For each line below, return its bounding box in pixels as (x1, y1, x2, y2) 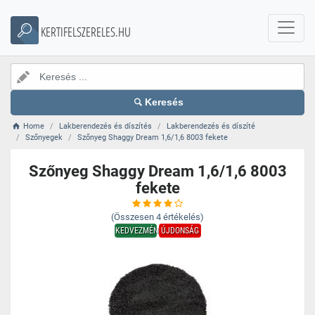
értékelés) (163, 212, 204, 222)
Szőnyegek (25, 133, 63, 142)
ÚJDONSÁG (160, 226, 199, 236)
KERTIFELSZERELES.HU (41, 23, 131, 40)
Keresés (145, 97, 184, 108)
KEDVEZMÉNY (115, 226, 162, 236)
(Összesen (111, 212, 154, 222)
